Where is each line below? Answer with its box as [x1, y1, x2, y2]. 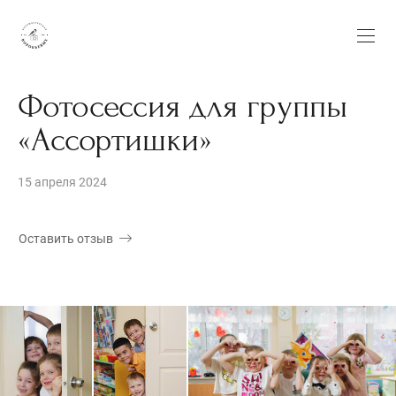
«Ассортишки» [18, 121, 212, 160]
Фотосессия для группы [18, 88, 347, 126]
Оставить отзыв [19, 232, 113, 247]
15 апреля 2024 [18, 175, 107, 190]
